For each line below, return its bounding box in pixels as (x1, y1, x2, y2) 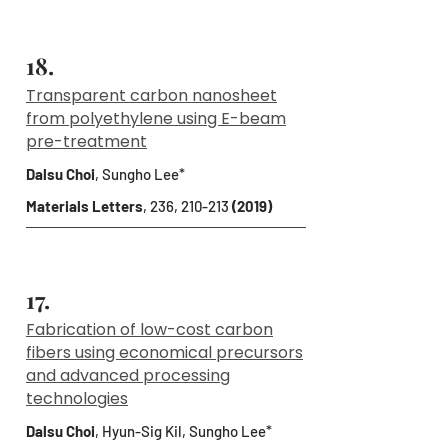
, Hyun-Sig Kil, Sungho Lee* (95, 422, 272, 440)
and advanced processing (26, 364, 230, 387)
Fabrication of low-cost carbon (26, 318, 273, 341)
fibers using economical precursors (26, 341, 303, 364)
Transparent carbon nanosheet (26, 84, 277, 107)
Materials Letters (26, 197, 143, 215)
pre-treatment (26, 130, 147, 153)
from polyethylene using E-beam (26, 107, 286, 130)
